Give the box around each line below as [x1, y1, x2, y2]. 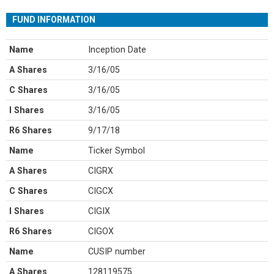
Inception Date [88, 45, 147, 54]
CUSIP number [88, 246, 146, 256]
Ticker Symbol [88, 146, 146, 155]
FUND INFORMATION [12, 15, 95, 24]
